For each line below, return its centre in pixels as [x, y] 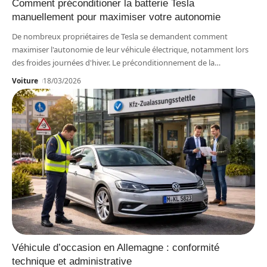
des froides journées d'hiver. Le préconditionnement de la [113, 63]
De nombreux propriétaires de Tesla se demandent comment [120, 37]
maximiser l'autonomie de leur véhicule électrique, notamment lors [130, 50]
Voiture [25, 81]
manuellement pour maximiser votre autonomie [116, 17]
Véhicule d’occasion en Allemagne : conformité [116, 248]
